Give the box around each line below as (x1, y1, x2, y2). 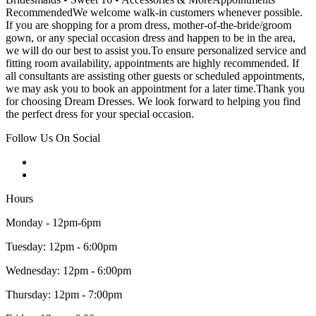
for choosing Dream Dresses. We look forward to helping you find (6, 95, 300, 108)
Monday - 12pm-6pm (6, 217, 101, 229)
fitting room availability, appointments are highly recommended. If (6, 57, 299, 70)
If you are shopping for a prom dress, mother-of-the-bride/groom (6, 19, 291, 32)
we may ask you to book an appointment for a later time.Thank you (6, 83, 305, 95)
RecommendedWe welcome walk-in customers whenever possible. (6, 6, 303, 19)
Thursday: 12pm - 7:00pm (6, 288, 122, 301)
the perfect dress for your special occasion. (6, 108, 194, 121)
